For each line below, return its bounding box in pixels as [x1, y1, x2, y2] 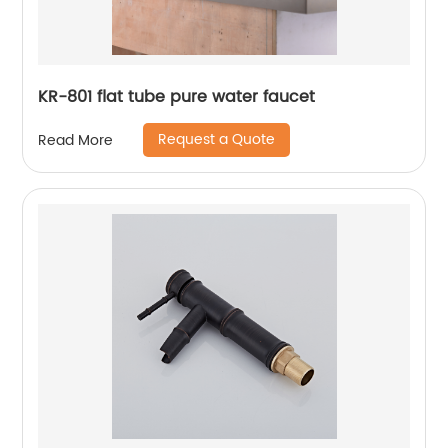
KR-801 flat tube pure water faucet [38, 84, 316, 110]
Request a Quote [158, 128, 276, 151]
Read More [38, 128, 114, 152]
